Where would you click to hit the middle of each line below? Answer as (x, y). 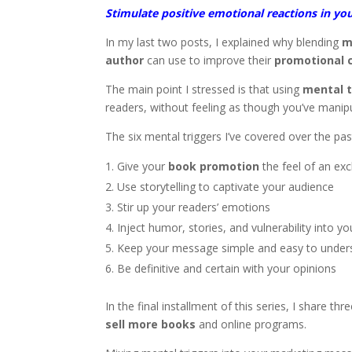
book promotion (214, 166)
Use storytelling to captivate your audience (226, 186)
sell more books (151, 324)
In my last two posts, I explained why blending (224, 42)
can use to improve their (209, 60)
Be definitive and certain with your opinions (227, 268)
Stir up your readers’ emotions (194, 207)
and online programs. (251, 324)
